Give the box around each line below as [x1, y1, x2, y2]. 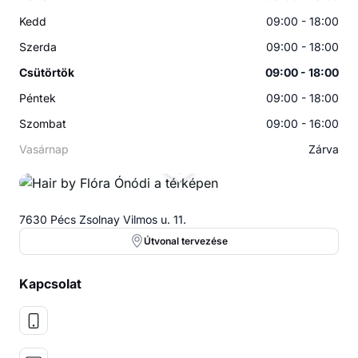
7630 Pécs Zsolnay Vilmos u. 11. [19, 213, 186, 227]
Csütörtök [19, 66, 74, 80]
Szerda [19, 40, 57, 54]
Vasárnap [19, 142, 69, 157]
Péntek [19, 91, 56, 105]
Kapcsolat [19, 276, 82, 292]
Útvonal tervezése [143, 235, 228, 248]
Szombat [19, 117, 66, 131]
